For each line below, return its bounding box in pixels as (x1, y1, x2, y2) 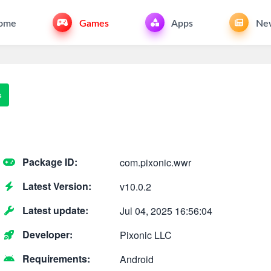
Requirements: (20, 252, 90, 266)
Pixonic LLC (119, 228, 172, 242)
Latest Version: (20, 179, 91, 193)
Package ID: (20, 155, 77, 169)
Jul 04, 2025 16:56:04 (119, 204, 212, 218)
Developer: (20, 227, 73, 241)
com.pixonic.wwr (119, 155, 191, 169)
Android (119, 252, 154, 266)
